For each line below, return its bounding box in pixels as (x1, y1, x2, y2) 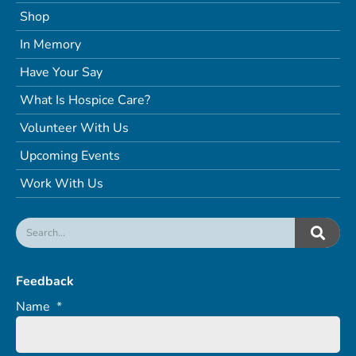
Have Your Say (20, 64, 103, 82)
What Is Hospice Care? (20, 91, 150, 110)
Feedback (16, 273, 74, 291)
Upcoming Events (20, 147, 120, 165)
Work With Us (20, 175, 103, 193)
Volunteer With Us (20, 119, 129, 137)
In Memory (20, 36, 81, 54)
